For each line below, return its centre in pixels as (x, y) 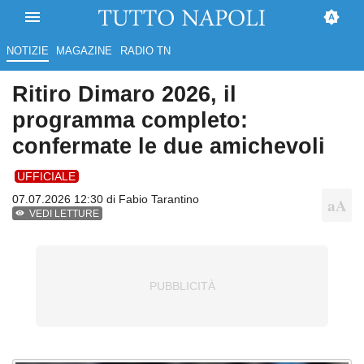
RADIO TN (145, 51)
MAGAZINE (84, 51)
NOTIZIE (27, 51)
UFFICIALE (47, 176)
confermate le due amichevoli (169, 146)
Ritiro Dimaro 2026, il (124, 94)
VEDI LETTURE (65, 214)
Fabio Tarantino (159, 199)
